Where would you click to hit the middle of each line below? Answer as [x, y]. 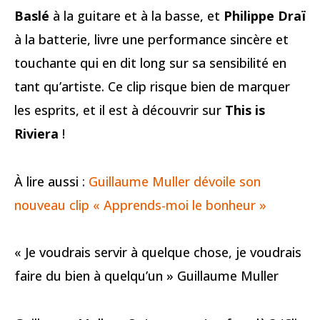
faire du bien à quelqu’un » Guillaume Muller [146, 276]
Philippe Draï [265, 16]
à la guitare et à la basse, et [136, 16]
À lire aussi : [51, 181]
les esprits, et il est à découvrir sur [120, 110]
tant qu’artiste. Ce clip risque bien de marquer [152, 87]
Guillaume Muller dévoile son [175, 181]
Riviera [36, 134]
